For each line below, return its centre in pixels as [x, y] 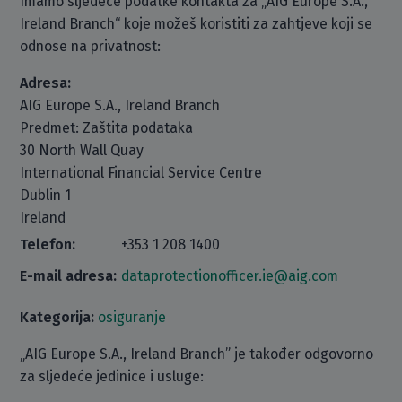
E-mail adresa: [69, 276]
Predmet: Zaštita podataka [107, 128]
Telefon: [48, 245]
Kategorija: [57, 317]
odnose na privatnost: [91, 46]
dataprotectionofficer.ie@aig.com [230, 276]
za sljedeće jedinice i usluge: [112, 376]
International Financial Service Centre [141, 173]
